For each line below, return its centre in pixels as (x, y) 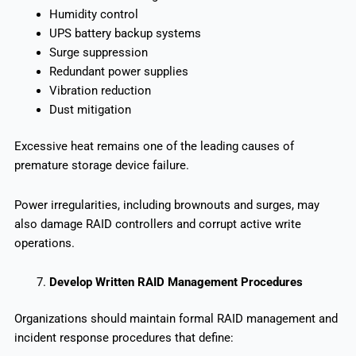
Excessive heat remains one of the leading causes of (154, 147)
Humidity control (93, 15)
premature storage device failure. (101, 166)
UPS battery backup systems (125, 34)
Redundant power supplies (118, 72)
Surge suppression (98, 53)
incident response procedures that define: (124, 338)
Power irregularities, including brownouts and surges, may (166, 205)
